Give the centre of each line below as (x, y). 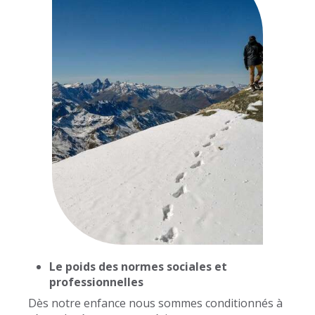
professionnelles (96, 282)
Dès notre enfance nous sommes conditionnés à (155, 303)
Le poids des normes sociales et (138, 267)
